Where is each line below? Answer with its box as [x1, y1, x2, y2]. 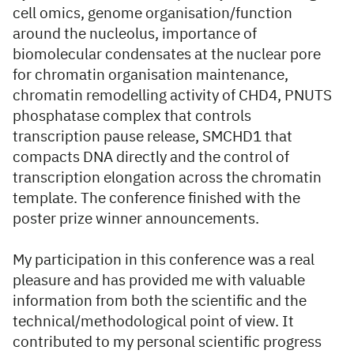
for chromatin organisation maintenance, [13, 68, 288, 83]
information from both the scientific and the [13, 294, 307, 309]
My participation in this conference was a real [13, 253, 314, 268]
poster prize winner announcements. [13, 212, 259, 227]
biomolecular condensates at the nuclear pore [13, 47, 321, 62]
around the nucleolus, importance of [13, 27, 257, 42]
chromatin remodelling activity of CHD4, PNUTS [13, 88, 332, 104]
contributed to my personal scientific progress [13, 335, 322, 350]
